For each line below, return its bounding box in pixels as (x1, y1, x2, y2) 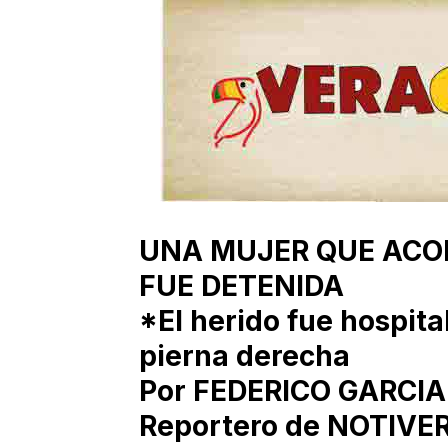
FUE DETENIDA (138, 268, 344, 303)
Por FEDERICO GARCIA (138, 373, 446, 408)
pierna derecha (138, 338, 350, 373)
